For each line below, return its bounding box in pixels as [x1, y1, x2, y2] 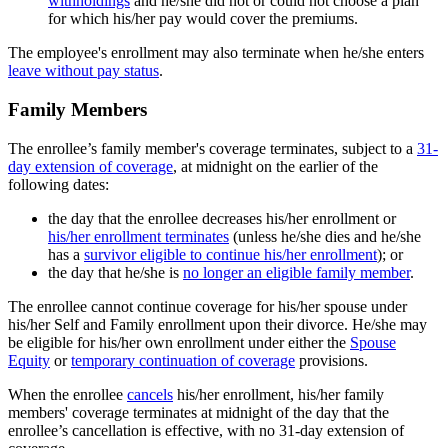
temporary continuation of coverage [71, 351, 295, 369]
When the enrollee [8, 385, 127, 403]
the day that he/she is [48, 263, 183, 281]
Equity [8, 351, 50, 369]
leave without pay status [8, 62, 159, 80]
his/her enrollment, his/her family [173, 385, 384, 403]
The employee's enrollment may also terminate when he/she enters [8, 44, 424, 62]
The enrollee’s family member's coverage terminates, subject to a [8, 139, 417, 157]
